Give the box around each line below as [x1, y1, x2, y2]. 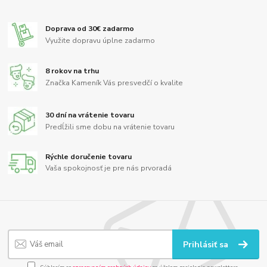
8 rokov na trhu [45, 66, 100, 76]
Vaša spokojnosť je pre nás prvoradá [45, 163, 172, 173]
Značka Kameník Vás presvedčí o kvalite [45, 78, 184, 88]
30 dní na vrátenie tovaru [45, 110, 135, 120]
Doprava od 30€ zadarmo [45, 24, 135, 34]
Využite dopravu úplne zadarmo [45, 35, 156, 45]
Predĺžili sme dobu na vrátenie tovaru [45, 122, 175, 132]
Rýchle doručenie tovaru [45, 151, 132, 162]
